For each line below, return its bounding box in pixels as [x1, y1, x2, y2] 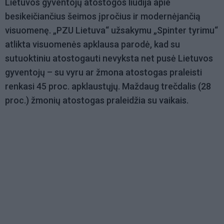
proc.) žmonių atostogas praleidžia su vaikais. [5, 95, 188, 106]
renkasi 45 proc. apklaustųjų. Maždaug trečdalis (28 [5, 81, 211, 92]
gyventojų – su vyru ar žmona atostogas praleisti [5, 67, 202, 78]
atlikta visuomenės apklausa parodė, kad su [5, 39, 180, 50]
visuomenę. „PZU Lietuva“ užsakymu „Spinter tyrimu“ [5, 25, 218, 36]
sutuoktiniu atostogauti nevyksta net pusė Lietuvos [5, 53, 213, 64]
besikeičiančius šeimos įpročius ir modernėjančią [5, 11, 200, 22]
